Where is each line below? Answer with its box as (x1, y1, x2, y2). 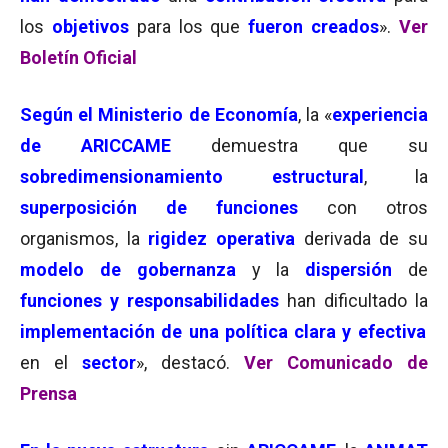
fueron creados (248, 16, 380, 37)
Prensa (20, 383, 77, 404)
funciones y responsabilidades (20, 290, 279, 311)
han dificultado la (279, 290, 428, 311)
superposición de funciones (20, 197, 298, 218)
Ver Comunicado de (244, 352, 428, 373)
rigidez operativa (148, 228, 296, 249)
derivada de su (303, 228, 429, 249)
